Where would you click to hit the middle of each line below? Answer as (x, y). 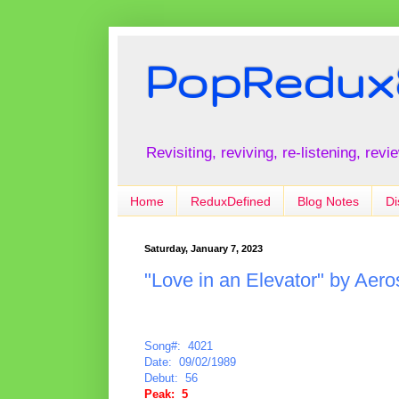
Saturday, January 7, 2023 (204, 249)
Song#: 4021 (179, 346)
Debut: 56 (171, 378)
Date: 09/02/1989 (190, 362)
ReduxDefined (231, 201)
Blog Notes (328, 201)
